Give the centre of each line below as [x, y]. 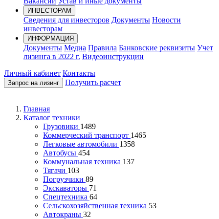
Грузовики [62, 127]
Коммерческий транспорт [87, 135]
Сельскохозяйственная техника [96, 206]
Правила [102, 48]
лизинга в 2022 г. [52, 57]
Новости [166, 20]
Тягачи [55, 171]
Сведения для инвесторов [66, 20]
